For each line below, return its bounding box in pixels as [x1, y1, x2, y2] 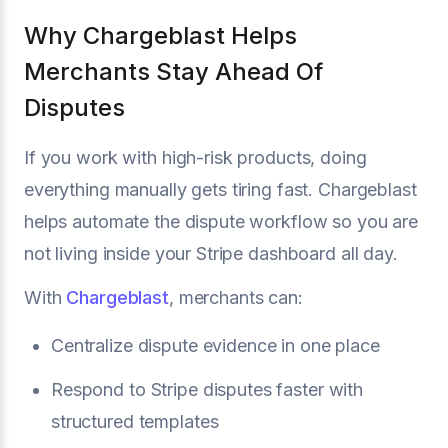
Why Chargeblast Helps [24, 21, 297, 50]
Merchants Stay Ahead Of [24, 57, 323, 86]
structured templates [51, 411, 219, 432]
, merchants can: [168, 287, 303, 308]
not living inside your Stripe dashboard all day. [24, 243, 398, 264]
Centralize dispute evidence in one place [51, 335, 380, 356]
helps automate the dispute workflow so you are [24, 211, 419, 232]
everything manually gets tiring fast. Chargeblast [24, 179, 417, 200]
